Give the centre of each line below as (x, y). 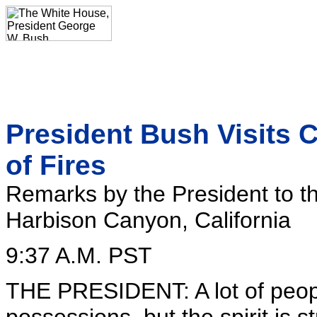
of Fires (56, 165)
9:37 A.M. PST (79, 255)
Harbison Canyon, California (148, 220)
